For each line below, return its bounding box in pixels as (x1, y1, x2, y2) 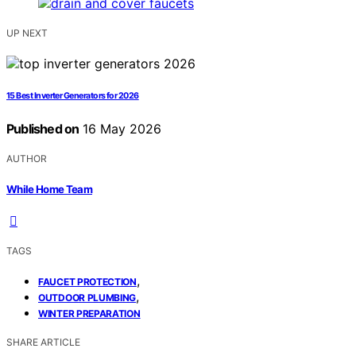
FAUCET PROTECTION (38, 275, 137, 288)
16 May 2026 (79, 121, 162, 137)
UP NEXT (6, 27, 48, 40)
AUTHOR (6, 153, 47, 165)
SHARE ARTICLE (6, 335, 80, 348)
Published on (6, 121, 79, 137)
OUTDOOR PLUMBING (38, 291, 137, 304)
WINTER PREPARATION (38, 307, 141, 319)
